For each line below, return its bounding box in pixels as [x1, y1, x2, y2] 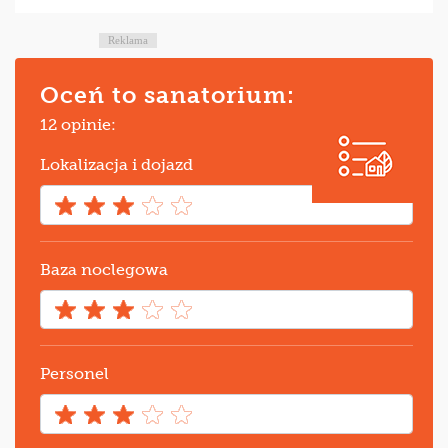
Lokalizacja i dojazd [40, 155, 193, 175]
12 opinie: [40, 115, 116, 135]
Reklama [107, 34, 148, 47]
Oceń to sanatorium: [40, 81, 295, 110]
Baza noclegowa [40, 259, 168, 279]
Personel [40, 364, 109, 384]
